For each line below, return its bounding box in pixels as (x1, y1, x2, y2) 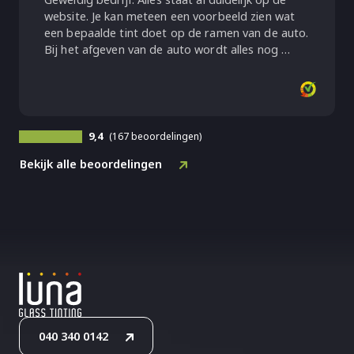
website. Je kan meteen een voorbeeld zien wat (44, 9, 296, 24)
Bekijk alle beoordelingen (20, 156, 162, 171)
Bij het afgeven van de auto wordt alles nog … (44, 42, 291, 58)
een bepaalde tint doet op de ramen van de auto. (44, 25, 309, 41)
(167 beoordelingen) (109, 129, 201, 143)
